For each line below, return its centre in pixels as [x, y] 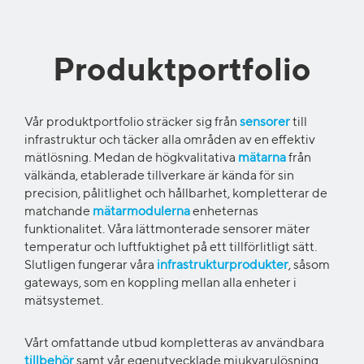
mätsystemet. [64, 301]
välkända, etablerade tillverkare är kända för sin [159, 176]
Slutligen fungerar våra [91, 265]
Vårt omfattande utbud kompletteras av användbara [174, 343]
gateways [52, 283]
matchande [58, 212]
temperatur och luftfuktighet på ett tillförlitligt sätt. [171, 247]
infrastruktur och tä [79, 140]
